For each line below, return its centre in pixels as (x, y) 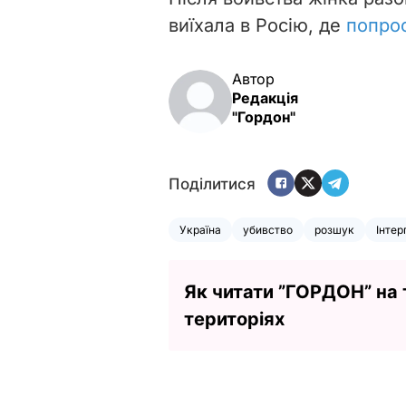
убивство (268, 229)
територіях (234, 319)
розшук (334, 229)
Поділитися (212, 184)
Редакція (265, 97)
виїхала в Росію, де (257, 25)
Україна (200, 229)
